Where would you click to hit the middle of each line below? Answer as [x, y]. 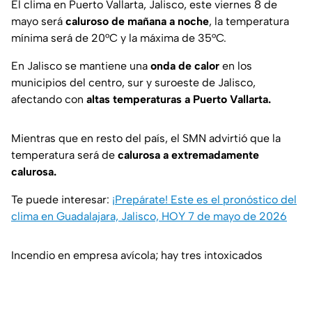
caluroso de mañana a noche [137, 22]
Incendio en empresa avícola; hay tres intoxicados [137, 256]
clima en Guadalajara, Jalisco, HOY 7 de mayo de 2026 [149, 217]
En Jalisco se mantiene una [81, 66]
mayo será [38, 22]
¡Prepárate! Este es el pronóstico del [204, 200]
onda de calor [185, 66]
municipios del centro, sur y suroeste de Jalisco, [133, 83]
